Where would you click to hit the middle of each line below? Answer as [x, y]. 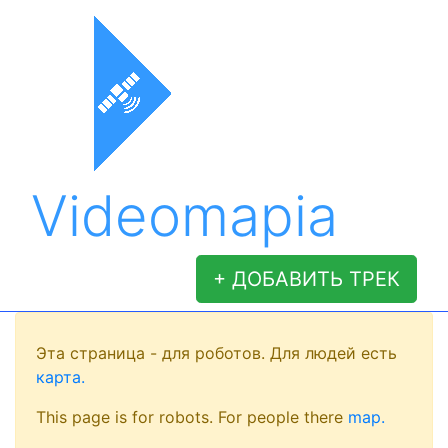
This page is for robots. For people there [192, 417]
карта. [60, 377]
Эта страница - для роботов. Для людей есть [216, 353]
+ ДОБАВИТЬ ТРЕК [306, 279]
